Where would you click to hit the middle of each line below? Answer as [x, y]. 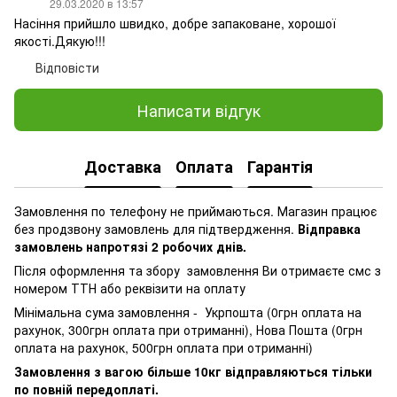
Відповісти [67, 68]
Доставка [123, 166]
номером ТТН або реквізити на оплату [130, 288]
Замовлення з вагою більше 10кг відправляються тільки [193, 372]
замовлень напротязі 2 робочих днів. [130, 247]
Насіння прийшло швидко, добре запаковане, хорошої [175, 23]
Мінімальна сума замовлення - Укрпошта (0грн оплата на [188, 312]
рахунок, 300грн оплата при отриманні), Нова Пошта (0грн [188, 330]
